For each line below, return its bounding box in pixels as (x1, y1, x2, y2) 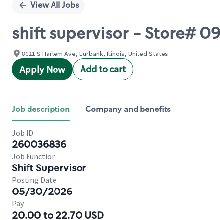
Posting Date (12, 175, 56, 185)
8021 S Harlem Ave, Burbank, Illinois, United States (22, 49, 168, 58)
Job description (12, 104, 70, 114)
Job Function (12, 151, 56, 161)
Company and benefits (85, 104, 171, 114)
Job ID (12, 128, 33, 137)
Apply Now (19, 64, 65, 76)
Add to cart (80, 63, 126, 75)
